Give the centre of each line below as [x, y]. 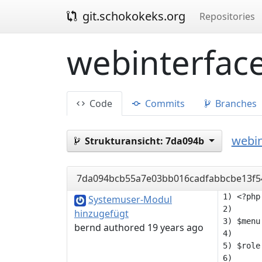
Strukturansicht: [124, 141]
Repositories [227, 16]
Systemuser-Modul [130, 199]
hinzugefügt [101, 213]
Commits [164, 104]
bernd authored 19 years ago [139, 227]
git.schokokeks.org [132, 16]
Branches [235, 104]
